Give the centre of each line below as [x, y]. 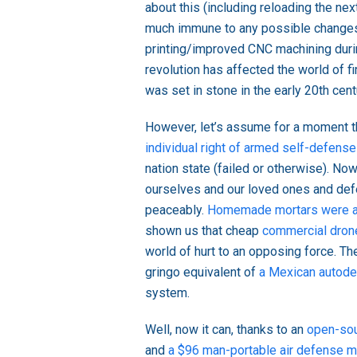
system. [167, 292]
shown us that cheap [204, 230]
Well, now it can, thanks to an [226, 329]
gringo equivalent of [202, 272]
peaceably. [176, 210]
